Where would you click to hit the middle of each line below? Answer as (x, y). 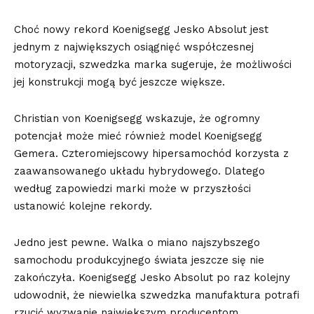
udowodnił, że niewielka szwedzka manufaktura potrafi (157, 295)
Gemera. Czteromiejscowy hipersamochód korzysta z (151, 154)
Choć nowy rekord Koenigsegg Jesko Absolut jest (141, 30)
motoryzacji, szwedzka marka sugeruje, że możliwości (153, 65)
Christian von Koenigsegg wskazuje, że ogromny (137, 119)
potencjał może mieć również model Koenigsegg (138, 136)
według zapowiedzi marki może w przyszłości (132, 189)
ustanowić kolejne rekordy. (83, 206)
